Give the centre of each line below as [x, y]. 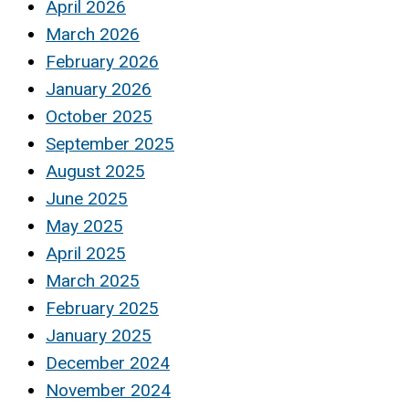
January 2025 [99, 336]
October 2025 [99, 117]
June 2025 [87, 199]
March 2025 [93, 281]
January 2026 [99, 89]
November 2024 [108, 391]
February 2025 [102, 309]
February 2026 [102, 62]
